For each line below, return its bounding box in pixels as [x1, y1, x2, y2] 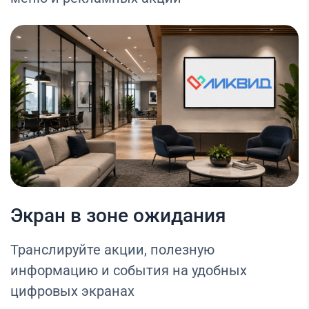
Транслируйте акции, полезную [10, 241, 215, 259]
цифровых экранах [10, 283, 134, 300]
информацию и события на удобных [10, 262, 247, 279]
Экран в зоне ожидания [10, 204, 226, 228]
